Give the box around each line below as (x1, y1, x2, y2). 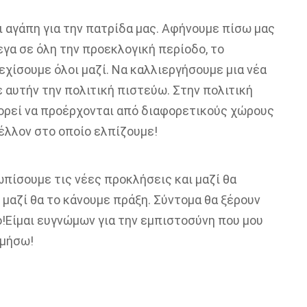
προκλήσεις (101, 172, 172, 186)
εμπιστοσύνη (140, 213, 215, 228)
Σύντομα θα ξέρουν (153, 193, 260, 207)
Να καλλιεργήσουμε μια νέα (111, 62, 267, 77)
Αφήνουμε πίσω (161, 21, 254, 36)
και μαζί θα (174, 172, 236, 186)
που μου (214, 213, 263, 228)
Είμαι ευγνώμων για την (5, 213, 140, 228)
